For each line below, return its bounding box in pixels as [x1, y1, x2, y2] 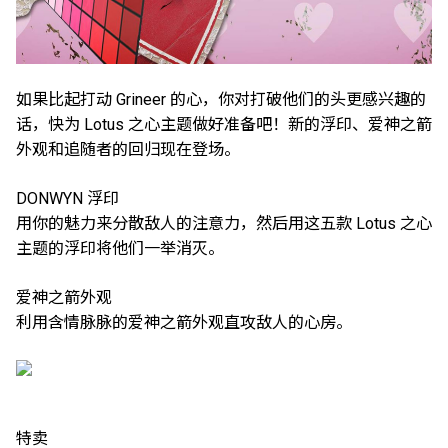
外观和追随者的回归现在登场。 [16, 140, 240, 160]
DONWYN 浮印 [16, 189, 119, 209]
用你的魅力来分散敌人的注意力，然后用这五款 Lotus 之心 [16, 214, 432, 234]
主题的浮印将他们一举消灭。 [16, 239, 224, 259]
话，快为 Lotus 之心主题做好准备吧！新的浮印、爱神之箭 [16, 115, 432, 135]
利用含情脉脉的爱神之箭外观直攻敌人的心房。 [16, 313, 352, 333]
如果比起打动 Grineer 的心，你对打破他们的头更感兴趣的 [16, 90, 426, 110]
